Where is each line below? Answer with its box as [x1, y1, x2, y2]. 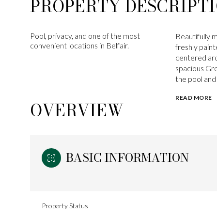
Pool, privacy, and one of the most [30, 31, 140, 40]
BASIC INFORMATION [66, 148, 189, 167]
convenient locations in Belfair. [30, 41, 129, 50]
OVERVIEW [30, 97, 124, 123]
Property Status [42, 201, 88, 210]
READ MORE [175, 94, 212, 101]
